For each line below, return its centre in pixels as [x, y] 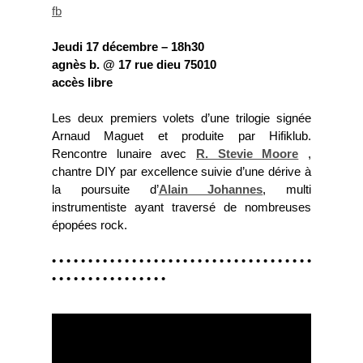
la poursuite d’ [105, 190]
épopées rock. [90, 225]
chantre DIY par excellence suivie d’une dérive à [181, 172]
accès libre [82, 83]
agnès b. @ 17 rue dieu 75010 [134, 65]
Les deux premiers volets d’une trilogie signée [181, 118]
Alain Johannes [211, 190]
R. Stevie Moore [248, 154]
